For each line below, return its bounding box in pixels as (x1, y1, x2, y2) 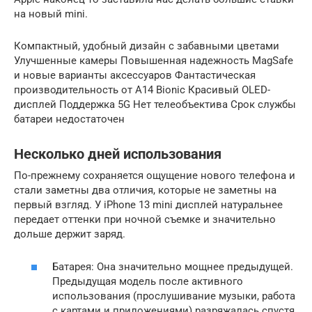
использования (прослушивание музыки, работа (52, 289, 295, 302)
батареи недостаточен (14, 113, 125, 125)
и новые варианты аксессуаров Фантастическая (14, 69, 256, 81)
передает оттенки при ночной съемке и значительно (14, 213, 276, 226)
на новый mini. (14, 8, 88, 20)
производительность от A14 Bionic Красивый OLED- (14, 84, 270, 96)
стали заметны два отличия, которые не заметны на (14, 184, 276, 196)
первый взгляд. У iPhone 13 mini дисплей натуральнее (14, 198, 283, 211)
